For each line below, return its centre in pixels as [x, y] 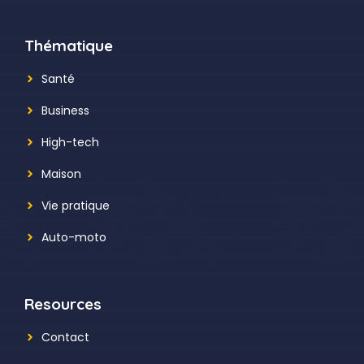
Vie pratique [76, 205]
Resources [63, 303]
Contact [65, 337]
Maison [61, 173]
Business [65, 110]
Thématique [69, 45]
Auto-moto [74, 237]
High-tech [70, 142]
